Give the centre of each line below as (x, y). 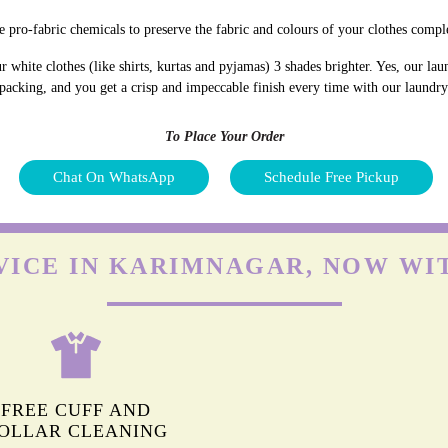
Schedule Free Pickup (331, 176)
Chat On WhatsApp (114, 176)
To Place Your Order (224, 136)
